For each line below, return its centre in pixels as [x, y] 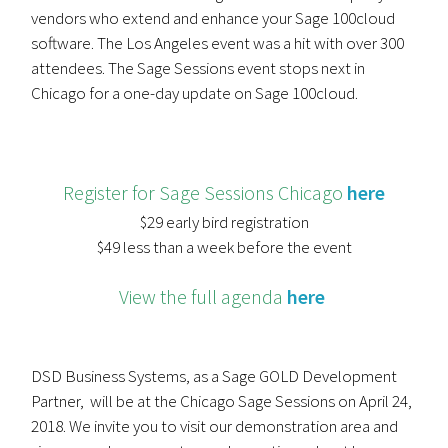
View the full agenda [201, 296]
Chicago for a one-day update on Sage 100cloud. [195, 92]
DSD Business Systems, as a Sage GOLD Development [214, 375]
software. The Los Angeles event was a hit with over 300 [218, 42]
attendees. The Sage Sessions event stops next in [198, 67]
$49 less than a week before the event [224, 246]
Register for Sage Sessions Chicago [203, 192]
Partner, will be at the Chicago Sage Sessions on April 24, [222, 400]
